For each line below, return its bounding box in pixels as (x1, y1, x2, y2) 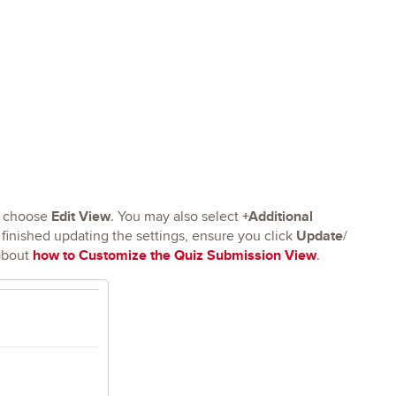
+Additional (241, 205, 313, 226)
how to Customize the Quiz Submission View (32, 244, 316, 265)
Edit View (50, 205, 110, 226)
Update (295, 225, 343, 246)
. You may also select (110, 207, 242, 225)
